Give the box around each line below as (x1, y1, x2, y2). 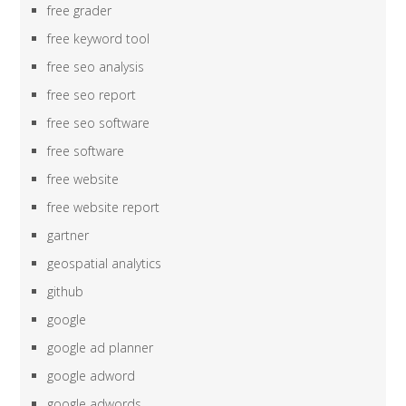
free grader (47, 2, 112, 20)
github (47, 283, 84, 301)
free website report (47, 198, 160, 217)
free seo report (47, 86, 137, 104)
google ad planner (47, 339, 154, 357)
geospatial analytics (47, 255, 162, 273)
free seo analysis (47, 58, 145, 76)
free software (47, 142, 125, 160)
